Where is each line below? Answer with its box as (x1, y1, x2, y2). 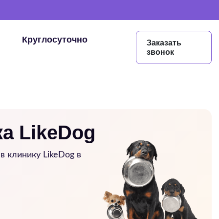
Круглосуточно (22, 35, 88, 44)
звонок (147, 48, 175, 56)
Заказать (147, 39, 182, 47)
